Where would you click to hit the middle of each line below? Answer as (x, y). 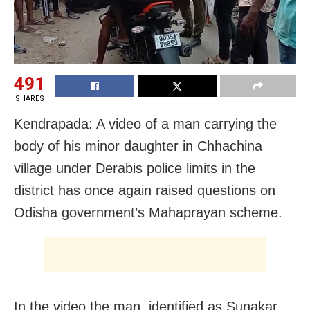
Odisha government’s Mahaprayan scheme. (148, 213)
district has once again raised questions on (145, 191)
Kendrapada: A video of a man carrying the (145, 124)
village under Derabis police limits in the (135, 168)
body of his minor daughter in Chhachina (138, 146)
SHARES (29, 99)
